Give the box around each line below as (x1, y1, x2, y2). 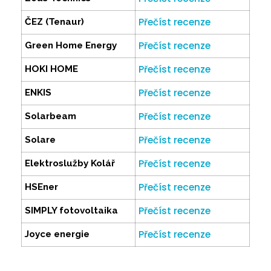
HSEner (25, 181, 58, 193)
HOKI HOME (25, 64, 78, 75)
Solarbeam (25, 111, 76, 122)
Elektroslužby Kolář (25, 158, 115, 169)
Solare (25, 134, 56, 146)
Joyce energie (25, 229, 90, 240)
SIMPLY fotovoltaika (25, 205, 118, 217)
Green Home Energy (25, 40, 117, 51)
